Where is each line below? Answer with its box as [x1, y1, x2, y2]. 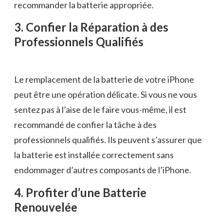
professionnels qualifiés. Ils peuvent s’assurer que [14, 134, 202, 145]
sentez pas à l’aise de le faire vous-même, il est [14, 104, 186, 115]
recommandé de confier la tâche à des [14, 119, 157, 130]
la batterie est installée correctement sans [14, 149, 174, 160]
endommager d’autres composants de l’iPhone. [14, 164, 191, 175]
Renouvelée [14, 200, 77, 214]
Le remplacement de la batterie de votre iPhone [14, 73, 194, 85]
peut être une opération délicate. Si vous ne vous [14, 89, 197, 100]
